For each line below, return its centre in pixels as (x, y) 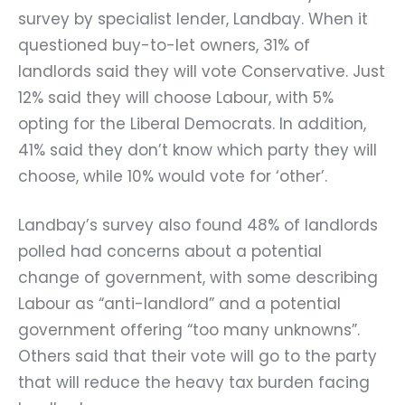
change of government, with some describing (198, 278)
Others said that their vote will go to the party (198, 356)
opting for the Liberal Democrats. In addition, (192, 123)
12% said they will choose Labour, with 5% (176, 97)
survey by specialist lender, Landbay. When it (193, 19)
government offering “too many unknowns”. (189, 330)
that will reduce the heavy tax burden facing (194, 382)
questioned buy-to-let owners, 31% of (164, 45)
